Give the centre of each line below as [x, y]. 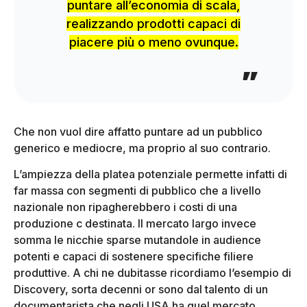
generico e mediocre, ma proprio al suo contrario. [142, 148]
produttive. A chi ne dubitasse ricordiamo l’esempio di [152, 272]
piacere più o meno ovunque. [153, 42]
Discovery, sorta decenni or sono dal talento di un [141, 289]
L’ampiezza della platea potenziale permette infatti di [150, 174]
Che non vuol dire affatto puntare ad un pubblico [138, 131]
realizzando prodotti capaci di [153, 24]
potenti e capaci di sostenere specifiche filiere [134, 256]
